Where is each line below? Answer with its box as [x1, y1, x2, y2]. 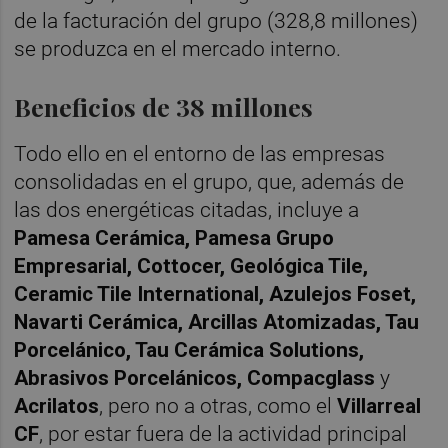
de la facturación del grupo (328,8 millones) [14, 9, 419, 34]
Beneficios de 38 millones [14, 89, 314, 123]
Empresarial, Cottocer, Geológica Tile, [14, 254, 369, 279]
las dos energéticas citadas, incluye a [14, 198, 360, 223]
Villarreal [337, 394, 422, 419]
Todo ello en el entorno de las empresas [14, 142, 386, 167]
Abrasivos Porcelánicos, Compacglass [14, 366, 381, 391]
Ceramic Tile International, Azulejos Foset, [14, 282, 417, 307]
